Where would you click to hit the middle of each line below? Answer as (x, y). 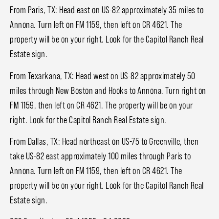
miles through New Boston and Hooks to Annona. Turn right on (108, 90)
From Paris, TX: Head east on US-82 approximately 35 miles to (107, 10)
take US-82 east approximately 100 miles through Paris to (100, 156)
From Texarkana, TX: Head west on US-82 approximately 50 (103, 76)
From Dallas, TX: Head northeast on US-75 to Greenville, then (104, 141)
